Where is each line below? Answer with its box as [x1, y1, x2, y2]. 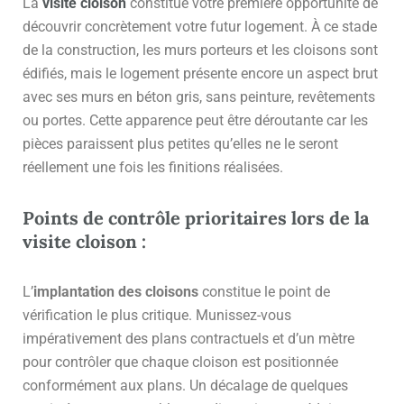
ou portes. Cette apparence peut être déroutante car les [23, 111, 368, 129]
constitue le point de [198, 282, 330, 300]
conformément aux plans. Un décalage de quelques [23, 376, 348, 394]
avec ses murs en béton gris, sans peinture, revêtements [23, 87, 375, 106]
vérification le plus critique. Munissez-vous [23, 306, 291, 324]
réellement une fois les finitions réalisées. [23, 158, 283, 176]
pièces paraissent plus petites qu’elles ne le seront [23, 134, 338, 152]
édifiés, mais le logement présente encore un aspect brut [23, 64, 378, 82]
